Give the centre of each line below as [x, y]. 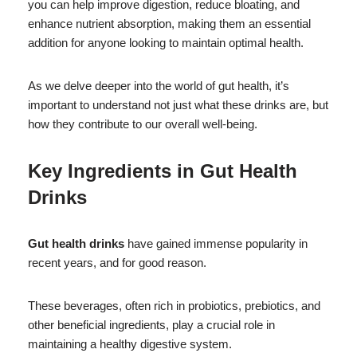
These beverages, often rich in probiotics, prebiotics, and [174, 305]
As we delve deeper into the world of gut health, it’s [159, 85]
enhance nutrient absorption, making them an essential [169, 23]
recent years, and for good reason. [117, 262]
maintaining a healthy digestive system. [130, 343]
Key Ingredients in [114, 171]
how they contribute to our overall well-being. [143, 124]
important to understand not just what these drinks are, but [178, 104]
